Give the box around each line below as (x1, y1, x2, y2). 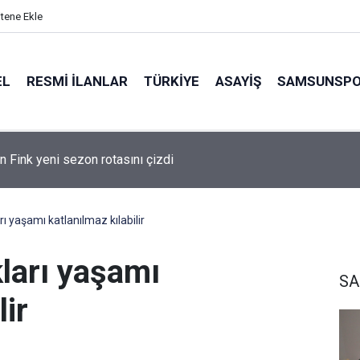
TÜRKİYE (144, 72, 199, 89)
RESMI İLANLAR (27, 72, 128, 89)
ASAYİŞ (215, 72, 261, 89)
